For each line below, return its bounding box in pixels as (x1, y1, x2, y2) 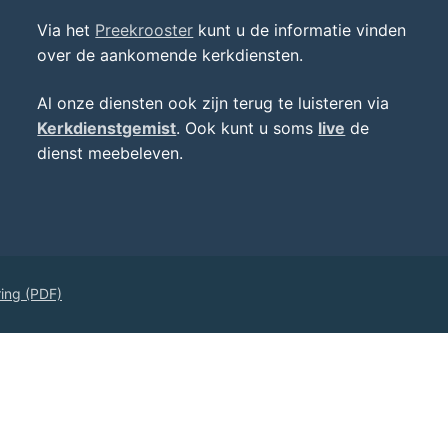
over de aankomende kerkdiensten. (37, 45, 304, 66)
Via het (37, 20, 96, 41)
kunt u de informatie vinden (193, 20, 407, 41)
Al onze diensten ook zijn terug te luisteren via (37, 92, 390, 113)
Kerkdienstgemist (37, 117, 177, 138)
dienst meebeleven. (37, 142, 184, 163)
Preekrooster (95, 20, 194, 41)
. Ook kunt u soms (176, 117, 319, 138)
